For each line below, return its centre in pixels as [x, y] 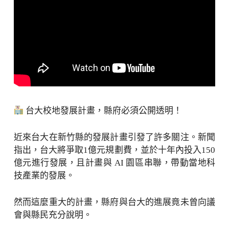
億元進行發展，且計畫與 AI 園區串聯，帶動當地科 [114, 163]
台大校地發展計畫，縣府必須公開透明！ [103, 110]
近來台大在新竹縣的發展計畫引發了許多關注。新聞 [114, 137]
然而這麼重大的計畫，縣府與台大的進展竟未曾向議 [114, 202]
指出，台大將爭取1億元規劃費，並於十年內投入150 [114, 150]
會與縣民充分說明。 [53, 215]
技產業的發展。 [44, 175]
